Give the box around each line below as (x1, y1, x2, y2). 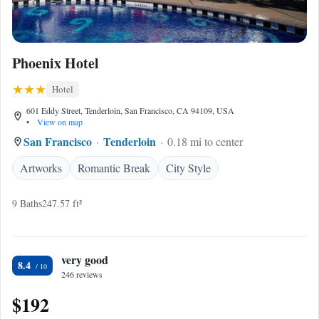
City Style (166, 160, 211, 175)
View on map (35, 116, 83, 127)
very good (61, 251, 108, 268)
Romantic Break (78, 160, 150, 175)
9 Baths (12, 197, 42, 210)
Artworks (20, 160, 62, 175)
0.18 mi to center (167, 134, 243, 149)
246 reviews (61, 268, 103, 280)
